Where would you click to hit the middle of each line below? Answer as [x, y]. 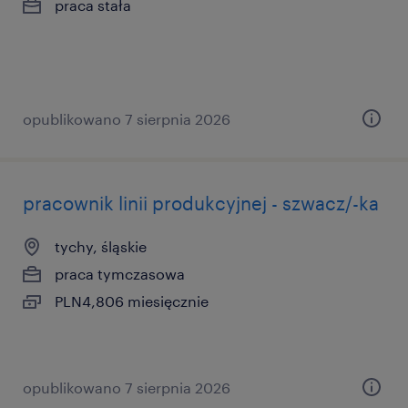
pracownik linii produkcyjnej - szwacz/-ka [201, 203]
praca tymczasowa [120, 274]
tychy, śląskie [101, 246]
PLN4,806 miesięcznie [132, 301]
